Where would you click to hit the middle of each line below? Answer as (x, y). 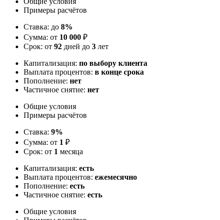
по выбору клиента (113, 63)
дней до (77, 46)
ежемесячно (116, 177)
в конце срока (119, 72)
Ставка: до (42, 27)
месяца (70, 151)
